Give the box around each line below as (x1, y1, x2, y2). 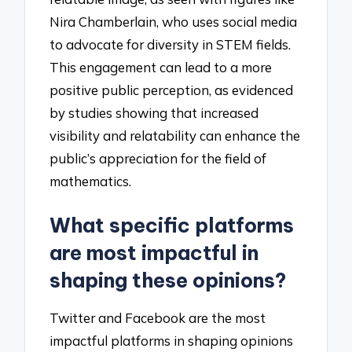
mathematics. (49, 172, 132, 189)
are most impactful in (49, 240, 259, 266)
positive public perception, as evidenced (49, 81, 294, 98)
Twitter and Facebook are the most (49, 310, 266, 327)
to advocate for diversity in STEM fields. (49, 35, 291, 53)
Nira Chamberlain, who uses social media (49, 13, 298, 30)
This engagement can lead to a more (49, 58, 273, 75)
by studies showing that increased (49, 104, 259, 121)
